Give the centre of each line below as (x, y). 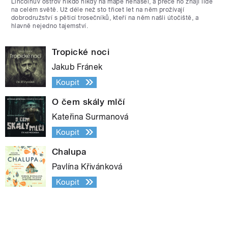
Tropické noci (81, 52)
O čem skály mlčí (89, 102)
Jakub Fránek (77, 67)
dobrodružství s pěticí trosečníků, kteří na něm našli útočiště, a (105, 18)
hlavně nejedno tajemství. (50, 26)
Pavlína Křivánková (87, 166)
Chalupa (69, 151)
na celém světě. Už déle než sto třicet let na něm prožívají (98, 9)
